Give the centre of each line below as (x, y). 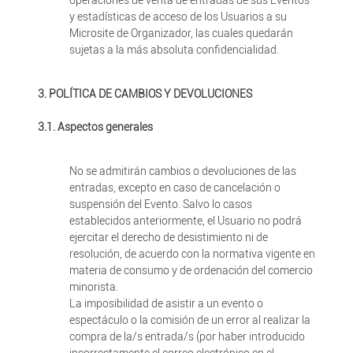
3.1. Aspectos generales (95, 127)
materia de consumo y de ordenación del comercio (191, 270)
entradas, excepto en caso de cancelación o (175, 188)
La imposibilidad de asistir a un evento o (166, 303)
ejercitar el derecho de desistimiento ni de (168, 237)
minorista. (93, 287)
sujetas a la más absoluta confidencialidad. (174, 50)
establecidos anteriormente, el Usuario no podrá (185, 221)
